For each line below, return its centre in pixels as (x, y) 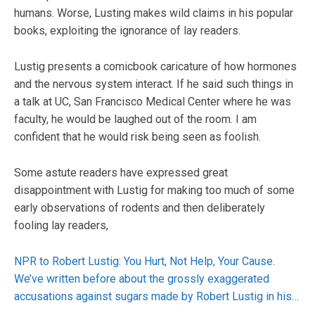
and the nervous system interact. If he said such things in (154, 84)
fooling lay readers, (61, 225)
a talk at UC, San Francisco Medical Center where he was (153, 101)
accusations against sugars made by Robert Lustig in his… (156, 296)
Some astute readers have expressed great (121, 172)
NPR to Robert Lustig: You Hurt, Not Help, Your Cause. (144, 261)
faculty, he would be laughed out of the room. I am (135, 119)
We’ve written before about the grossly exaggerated (142, 278)
